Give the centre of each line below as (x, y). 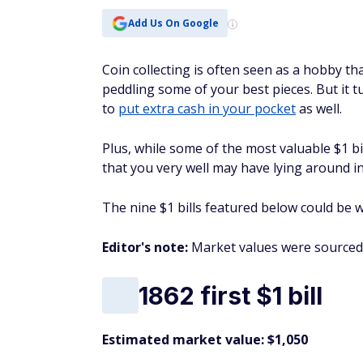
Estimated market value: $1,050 (205, 340)
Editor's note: (145, 247)
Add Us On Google (173, 23)
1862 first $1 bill (231, 295)
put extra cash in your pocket (207, 109)
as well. (319, 109)
